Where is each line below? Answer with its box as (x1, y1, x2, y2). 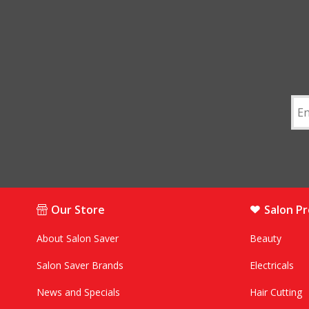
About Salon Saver (36, 232, 119, 246)
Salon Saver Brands (36, 259, 123, 272)
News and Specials (36, 286, 120, 299)
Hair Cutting (250, 286, 303, 299)
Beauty (250, 232, 282, 246)
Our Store (50, 202, 105, 218)
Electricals (250, 259, 295, 272)
